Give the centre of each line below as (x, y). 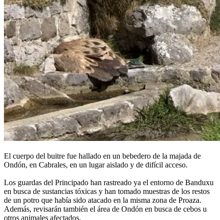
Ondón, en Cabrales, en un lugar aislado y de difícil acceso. (96, 165)
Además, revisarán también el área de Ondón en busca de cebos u (105, 209)
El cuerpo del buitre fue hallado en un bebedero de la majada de (102, 156)
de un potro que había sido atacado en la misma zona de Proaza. (103, 200)
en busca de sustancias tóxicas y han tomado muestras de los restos (107, 192)
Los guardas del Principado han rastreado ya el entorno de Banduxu (109, 183)
